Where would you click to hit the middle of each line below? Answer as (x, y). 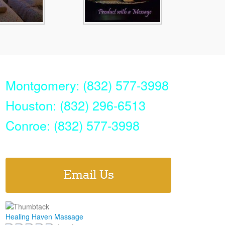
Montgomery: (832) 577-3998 (87, 85)
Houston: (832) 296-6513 (76, 105)
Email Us (88, 175)
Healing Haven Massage (44, 216)
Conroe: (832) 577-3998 (73, 125)
